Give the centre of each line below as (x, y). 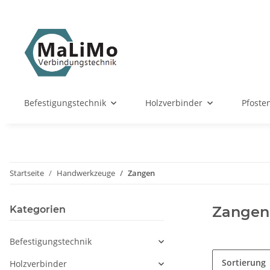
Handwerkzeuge (86, 173)
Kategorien (38, 210)
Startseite (27, 173)
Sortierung (244, 263)
